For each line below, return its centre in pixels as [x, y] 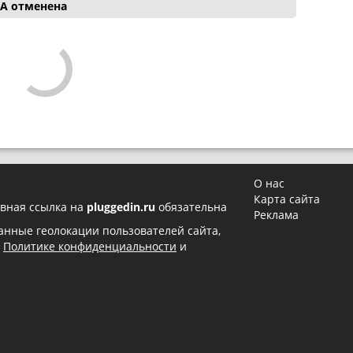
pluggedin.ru [121, 207]
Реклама [277, 215]
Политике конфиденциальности [90, 247]
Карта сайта [287, 199]
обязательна [191, 207]
